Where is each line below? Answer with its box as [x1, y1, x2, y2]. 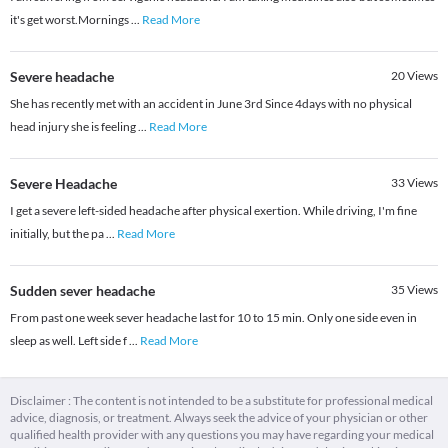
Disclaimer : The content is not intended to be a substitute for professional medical [10, 393, 433, 409]
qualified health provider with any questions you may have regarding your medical [10, 427, 434, 443]
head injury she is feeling [10, 119, 138, 135]
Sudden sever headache [10, 282, 155, 300]
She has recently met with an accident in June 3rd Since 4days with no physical [10, 96, 412, 112]
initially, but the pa [10, 226, 106, 242]
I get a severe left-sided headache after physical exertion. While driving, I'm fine [10, 203, 417, 219]
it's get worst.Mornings [10, 12, 131, 28]
